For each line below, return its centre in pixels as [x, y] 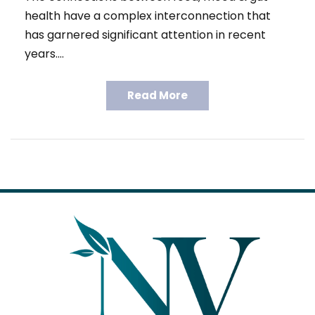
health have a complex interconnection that [148, 15]
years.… [44, 53]
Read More [157, 95]
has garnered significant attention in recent [145, 34]
